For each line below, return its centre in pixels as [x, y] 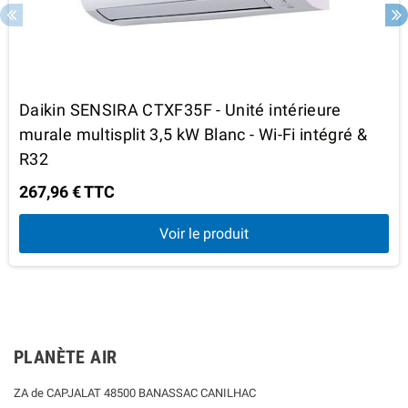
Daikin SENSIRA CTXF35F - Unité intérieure [180, 109]
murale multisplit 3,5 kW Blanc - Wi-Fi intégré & [194, 134]
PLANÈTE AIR [66, 357]
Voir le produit [204, 233]
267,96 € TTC [67, 191]
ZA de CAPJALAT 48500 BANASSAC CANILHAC [135, 393]
